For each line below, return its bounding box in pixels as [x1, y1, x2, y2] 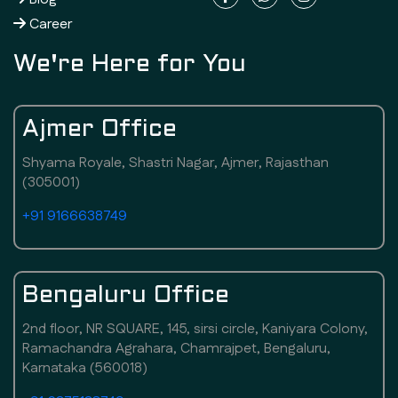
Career [26, 14, 72, 36]
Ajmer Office [22, 119, 177, 142]
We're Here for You [13, 54, 246, 77]
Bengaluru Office [22, 285, 229, 308]
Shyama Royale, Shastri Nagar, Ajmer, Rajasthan [22, 153, 329, 174]
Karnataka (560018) [22, 358, 147, 379]
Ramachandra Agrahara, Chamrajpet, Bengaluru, [22, 338, 330, 360]
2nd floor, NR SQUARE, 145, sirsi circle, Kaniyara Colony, [22, 319, 368, 340]
